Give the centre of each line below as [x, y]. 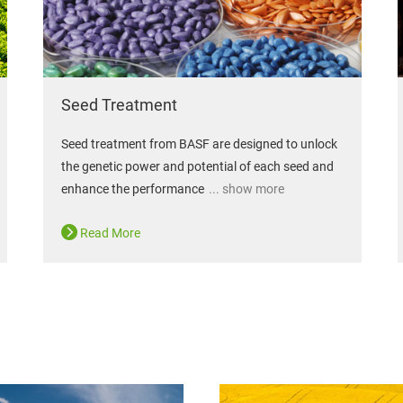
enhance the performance [133, 189]
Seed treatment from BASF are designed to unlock [199, 144]
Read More [109, 233]
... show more [245, 189]
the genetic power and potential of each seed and [197, 167]
